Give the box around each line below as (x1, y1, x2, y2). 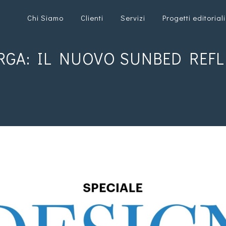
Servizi (121, 13, 145, 23)
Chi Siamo (27, 13, 64, 23)
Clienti (81, 13, 103, 23)
